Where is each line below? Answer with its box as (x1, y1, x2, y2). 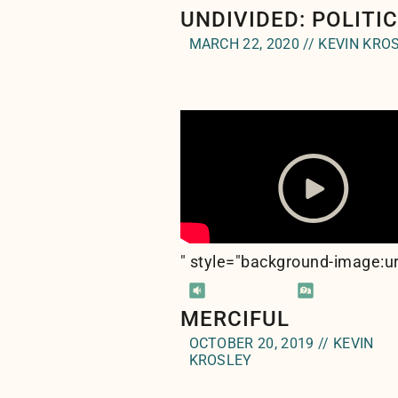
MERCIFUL (179, 306, 290, 331)
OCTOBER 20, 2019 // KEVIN (188, 335, 374, 352)
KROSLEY (188, 352, 252, 369)
